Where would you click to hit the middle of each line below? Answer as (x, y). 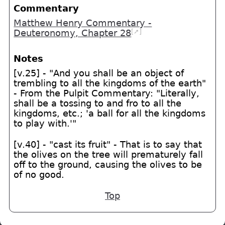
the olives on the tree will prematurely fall (108, 154)
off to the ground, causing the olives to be (108, 164)
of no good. (39, 175)
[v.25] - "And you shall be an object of (99, 73)
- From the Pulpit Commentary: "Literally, (107, 93)
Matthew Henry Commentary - (83, 23)
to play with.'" (45, 123)
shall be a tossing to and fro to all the (98, 103)
